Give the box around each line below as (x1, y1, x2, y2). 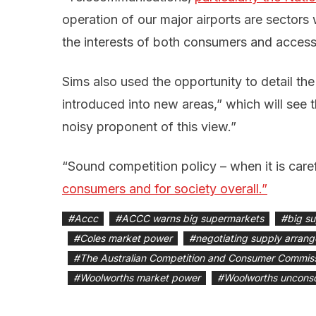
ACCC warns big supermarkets (121, 212, 264, 225)
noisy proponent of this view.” (62, 119, 236, 135)
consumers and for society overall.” (62, 181, 267, 197)
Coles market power (80, 232, 172, 245)
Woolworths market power (80, 272, 200, 284)
